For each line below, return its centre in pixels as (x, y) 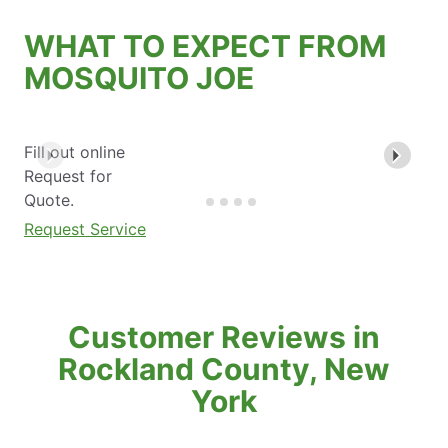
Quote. (49, 199)
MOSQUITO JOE (139, 77)
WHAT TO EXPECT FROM (205, 45)
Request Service (85, 228)
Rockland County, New (224, 368)
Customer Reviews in (224, 336)
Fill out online (74, 151)
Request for (68, 175)
